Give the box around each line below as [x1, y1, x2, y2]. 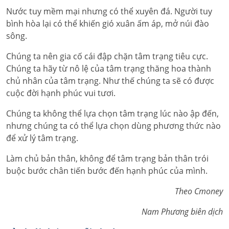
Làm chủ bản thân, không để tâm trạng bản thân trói [6, 153, 209, 164]
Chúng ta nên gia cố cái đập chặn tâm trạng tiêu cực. [6, 51, 208, 62]
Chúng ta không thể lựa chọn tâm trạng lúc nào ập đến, [6, 108, 219, 119]
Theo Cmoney [175, 186, 223, 197]
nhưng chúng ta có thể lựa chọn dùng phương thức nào [6, 120, 221, 131]
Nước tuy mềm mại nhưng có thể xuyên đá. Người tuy [6, 6, 212, 17]
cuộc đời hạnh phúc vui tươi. [6, 87, 116, 99]
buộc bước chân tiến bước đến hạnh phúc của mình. [6, 165, 208, 176]
